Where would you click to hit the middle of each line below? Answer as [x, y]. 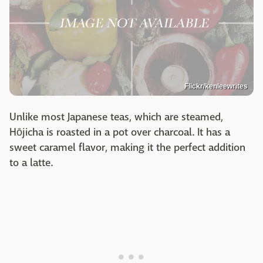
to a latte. [31, 163]
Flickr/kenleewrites [216, 87]
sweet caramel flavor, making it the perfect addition [127, 148]
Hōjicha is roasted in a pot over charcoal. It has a [120, 133]
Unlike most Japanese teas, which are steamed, [116, 117]
